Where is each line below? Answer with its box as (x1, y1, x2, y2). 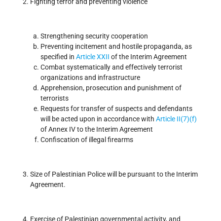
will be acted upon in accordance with (40, 114, 156, 123)
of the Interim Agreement (110, 52, 187, 61)
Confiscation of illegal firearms (40, 135, 133, 144)
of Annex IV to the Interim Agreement (40, 125, 153, 133)
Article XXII (76, 52, 110, 61)
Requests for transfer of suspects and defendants (40, 104, 192, 112)
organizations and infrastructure (40, 73, 140, 81)
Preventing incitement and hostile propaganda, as (40, 42, 192, 50)
